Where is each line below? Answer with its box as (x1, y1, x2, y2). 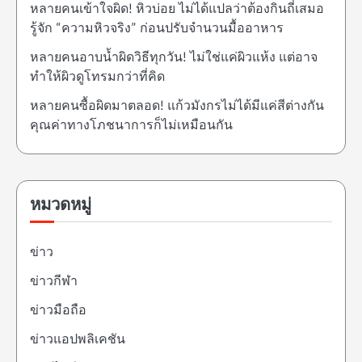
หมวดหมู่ (30, 194, 91, 217)
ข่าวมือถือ (30, 302, 86, 318)
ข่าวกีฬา (30, 273, 78, 289)
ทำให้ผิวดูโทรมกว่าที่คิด (30, 69, 165, 85)
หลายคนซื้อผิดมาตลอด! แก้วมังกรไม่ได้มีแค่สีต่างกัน (30, 98, 324, 114)
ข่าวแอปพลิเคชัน (30, 331, 125, 347)
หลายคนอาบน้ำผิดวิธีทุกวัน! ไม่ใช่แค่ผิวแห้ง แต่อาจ (30, 49, 318, 65)
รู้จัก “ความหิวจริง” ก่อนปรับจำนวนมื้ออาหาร (30, 20, 284, 36)
